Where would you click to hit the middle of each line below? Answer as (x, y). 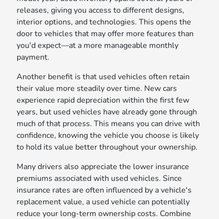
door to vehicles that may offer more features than (105, 34)
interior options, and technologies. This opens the (104, 22)
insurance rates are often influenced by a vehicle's (104, 190)
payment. (33, 57)
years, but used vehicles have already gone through (107, 112)
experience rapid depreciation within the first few (103, 100)
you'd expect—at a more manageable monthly (98, 46)
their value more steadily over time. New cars (97, 89)
